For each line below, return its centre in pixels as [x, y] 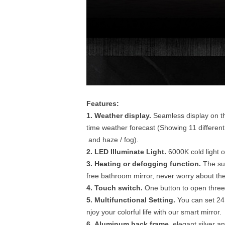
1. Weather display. [120, 116]
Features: [103, 103]
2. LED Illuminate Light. [127, 152]
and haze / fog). [113, 140]
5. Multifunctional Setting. [132, 200]
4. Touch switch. [116, 188]
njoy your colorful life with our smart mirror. [154, 212]
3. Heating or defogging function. [145, 164]
